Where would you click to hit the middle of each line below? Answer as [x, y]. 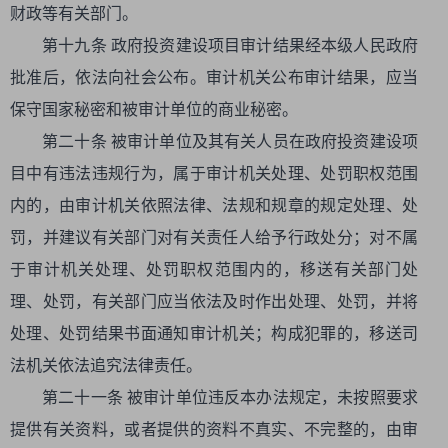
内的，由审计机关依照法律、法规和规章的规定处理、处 [214, 205]
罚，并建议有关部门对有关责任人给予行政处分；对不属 [214, 237]
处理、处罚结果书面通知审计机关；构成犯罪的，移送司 [214, 333]
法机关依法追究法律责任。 [106, 365]
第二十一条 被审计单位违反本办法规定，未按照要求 [230, 397]
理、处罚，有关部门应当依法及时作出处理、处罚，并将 [214, 301]
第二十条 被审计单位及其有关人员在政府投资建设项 [230, 141]
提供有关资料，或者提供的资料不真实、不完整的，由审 [214, 429]
